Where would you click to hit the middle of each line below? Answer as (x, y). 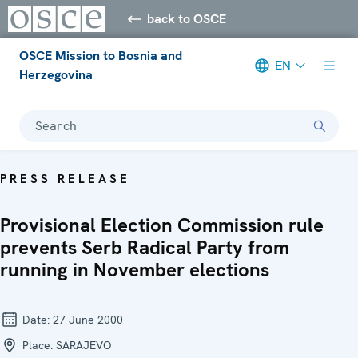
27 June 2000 (88, 319)
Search (56, 125)
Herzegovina (56, 74)
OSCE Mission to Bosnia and (101, 55)
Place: (38, 345)
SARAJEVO (84, 345)
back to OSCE (187, 18)
